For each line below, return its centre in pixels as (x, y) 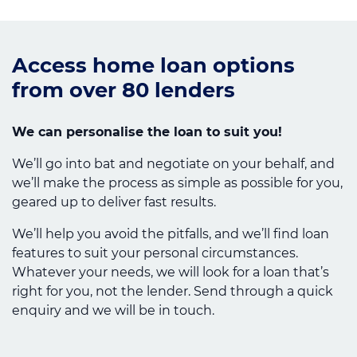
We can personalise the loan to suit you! (147, 131)
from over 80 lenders (124, 90)
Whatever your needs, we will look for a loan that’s (171, 272)
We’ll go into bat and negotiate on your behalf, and (173, 163)
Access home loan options (153, 65)
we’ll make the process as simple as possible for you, (177, 182)
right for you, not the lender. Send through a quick (173, 291)
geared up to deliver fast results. (114, 202)
